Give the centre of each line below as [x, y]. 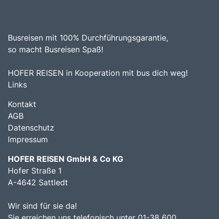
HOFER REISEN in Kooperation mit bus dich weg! [98, 73]
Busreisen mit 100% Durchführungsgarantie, [88, 38]
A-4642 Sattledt [38, 183]
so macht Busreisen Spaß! [55, 50]
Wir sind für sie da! [44, 206]
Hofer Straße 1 [35, 171]
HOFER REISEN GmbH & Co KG [66, 159]
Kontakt [22, 104]
